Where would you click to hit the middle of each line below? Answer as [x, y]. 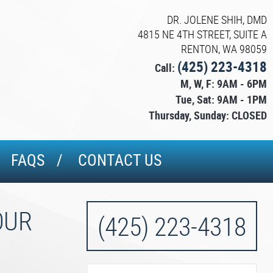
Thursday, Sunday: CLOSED [208, 115]
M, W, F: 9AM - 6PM [224, 83]
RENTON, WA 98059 [224, 49]
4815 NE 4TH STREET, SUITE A [202, 34]
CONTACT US [119, 160]
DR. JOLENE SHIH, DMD [217, 19]
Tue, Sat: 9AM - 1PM [221, 99]
